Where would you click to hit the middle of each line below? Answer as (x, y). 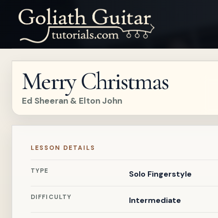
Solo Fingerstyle (160, 174)
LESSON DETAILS (63, 148)
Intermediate (155, 200)
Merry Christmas (95, 81)
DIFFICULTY (51, 197)
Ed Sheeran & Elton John (72, 101)
